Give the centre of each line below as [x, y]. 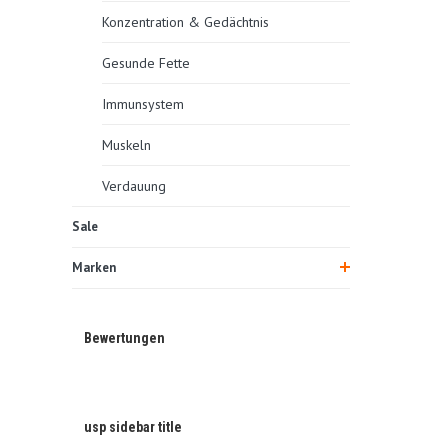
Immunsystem [143, 103]
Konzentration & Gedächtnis [185, 21]
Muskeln [126, 144]
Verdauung [134, 185]
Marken [94, 267]
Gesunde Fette [146, 62]
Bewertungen [124, 337]
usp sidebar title [133, 426]
